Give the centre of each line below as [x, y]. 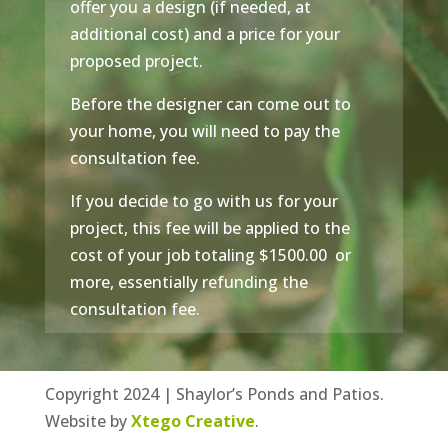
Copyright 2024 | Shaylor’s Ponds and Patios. [214, 393]
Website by [87, 420]
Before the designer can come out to [210, 103]
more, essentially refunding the [188, 281]
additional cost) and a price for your [204, 33]
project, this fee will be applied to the [209, 227]
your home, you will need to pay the [204, 130]
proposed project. [136, 60]
